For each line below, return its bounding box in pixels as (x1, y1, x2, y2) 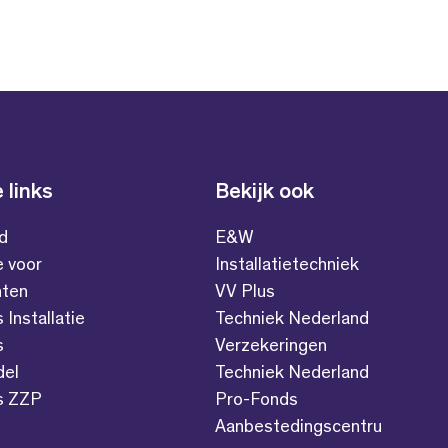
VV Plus (215, 283, 276, 302)
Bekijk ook (215, 181, 315, 204)
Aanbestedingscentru (215, 418, 383, 437)
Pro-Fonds (215, 391, 299, 410)
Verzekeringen (215, 337, 328, 356)
